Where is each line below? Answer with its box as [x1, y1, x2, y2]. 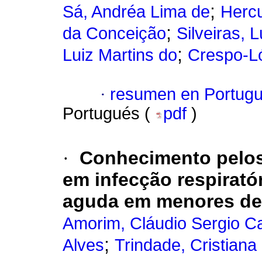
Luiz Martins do [63, 46, 177, 65]
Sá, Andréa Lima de [63, 2, 210, 22]
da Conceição [63, 24, 166, 43]
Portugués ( [63, 104, 155, 123]
